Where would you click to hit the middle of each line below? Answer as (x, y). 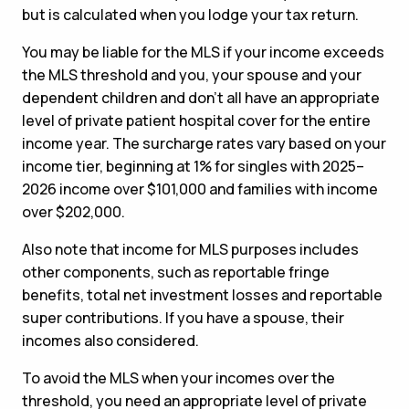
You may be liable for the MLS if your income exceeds (203, 52)
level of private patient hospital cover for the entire (196, 120)
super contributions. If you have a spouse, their (183, 317)
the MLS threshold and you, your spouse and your (192, 74)
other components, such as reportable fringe (176, 272)
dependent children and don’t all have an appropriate (201, 97)
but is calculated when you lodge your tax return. (190, 14)
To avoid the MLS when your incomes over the (178, 378)
